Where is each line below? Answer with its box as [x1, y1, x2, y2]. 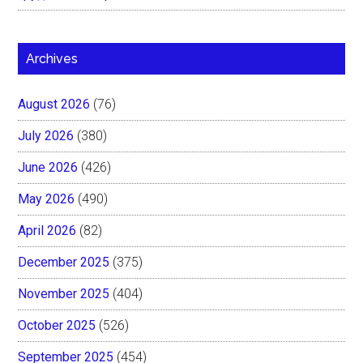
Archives [26, 50, 79, 66]
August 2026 [18, 96, 91, 112]
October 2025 [18, 317, 96, 333]
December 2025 [18, 254, 110, 270]
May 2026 [18, 190, 75, 207]
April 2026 [18, 222, 77, 238]
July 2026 [18, 127, 75, 143]
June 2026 [18, 159, 79, 175]
